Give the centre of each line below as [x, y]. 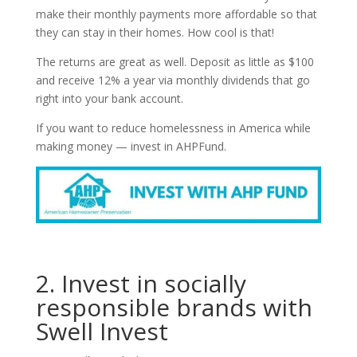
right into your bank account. [109, 98]
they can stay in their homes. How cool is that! [155, 32]
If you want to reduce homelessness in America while [173, 127]
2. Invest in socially [141, 284]
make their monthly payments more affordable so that [176, 14]
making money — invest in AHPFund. [131, 146]
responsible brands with [174, 308]
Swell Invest [102, 331]
